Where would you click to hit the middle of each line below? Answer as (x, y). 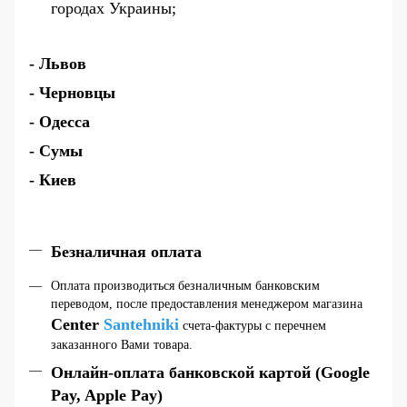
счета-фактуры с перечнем (253, 325)
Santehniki (141, 324)
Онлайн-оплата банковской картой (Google (210, 373)
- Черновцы (72, 92)
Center (77, 324)
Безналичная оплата (126, 251)
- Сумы (56, 150)
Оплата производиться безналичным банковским (185, 285)
